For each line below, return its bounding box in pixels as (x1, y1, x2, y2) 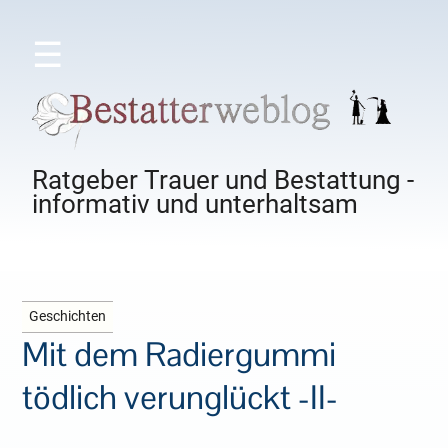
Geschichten (29, 308, 107, 326)
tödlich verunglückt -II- (22, 376, 339, 420)
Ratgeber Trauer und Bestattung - (32, 165, 415, 196)
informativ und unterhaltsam (32, 189, 359, 220)
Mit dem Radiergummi (22, 333, 337, 377)
